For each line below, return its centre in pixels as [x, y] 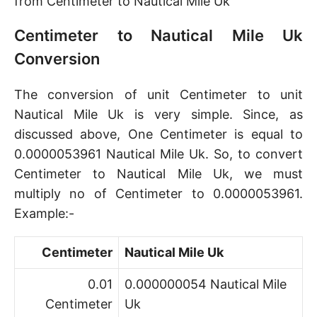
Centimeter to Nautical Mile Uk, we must [158, 174]
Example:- [44, 213]
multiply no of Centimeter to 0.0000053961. [158, 194]
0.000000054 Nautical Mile [206, 284]
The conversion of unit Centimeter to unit [158, 94]
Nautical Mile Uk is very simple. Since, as [158, 114]
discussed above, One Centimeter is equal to [158, 134]
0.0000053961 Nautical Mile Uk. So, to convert [158, 154]
